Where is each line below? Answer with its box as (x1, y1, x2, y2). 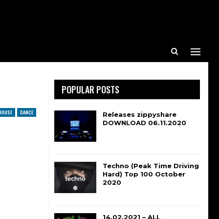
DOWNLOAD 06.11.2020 (102, 119, 186, 127)
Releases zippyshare (102, 110, 176, 118)
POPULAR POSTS (61, 83, 119, 96)
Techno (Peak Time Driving (102, 162, 199, 170)
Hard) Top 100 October (102, 170, 185, 178)
